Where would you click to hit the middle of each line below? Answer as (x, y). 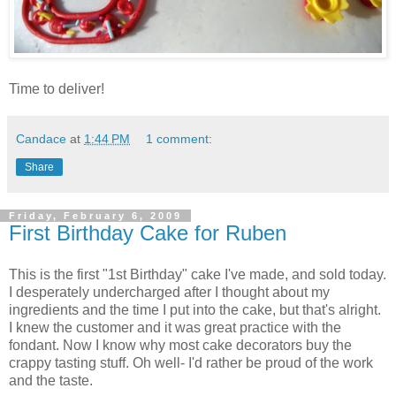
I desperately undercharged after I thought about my (169, 293)
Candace (41, 138)
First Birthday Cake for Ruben (148, 232)
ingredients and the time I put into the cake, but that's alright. (195, 310)
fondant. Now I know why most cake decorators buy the (180, 346)
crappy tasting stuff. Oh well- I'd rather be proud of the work (191, 363)
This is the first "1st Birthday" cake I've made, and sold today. (198, 275)
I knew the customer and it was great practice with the (175, 328)
